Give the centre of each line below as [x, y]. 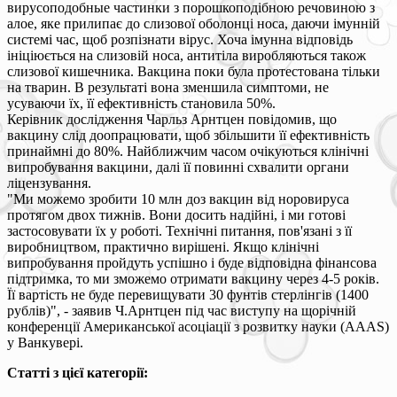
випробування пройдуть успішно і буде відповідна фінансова [192, 262]
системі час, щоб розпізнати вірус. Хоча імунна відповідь [180, 39]
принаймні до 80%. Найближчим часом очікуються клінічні [188, 151]
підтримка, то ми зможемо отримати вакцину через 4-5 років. [193, 278]
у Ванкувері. [45, 342]
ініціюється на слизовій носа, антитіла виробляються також [187, 55]
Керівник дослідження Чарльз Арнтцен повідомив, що [172, 119]
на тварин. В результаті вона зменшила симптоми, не [168, 87]
